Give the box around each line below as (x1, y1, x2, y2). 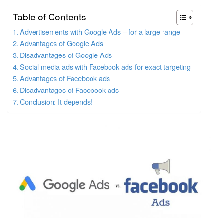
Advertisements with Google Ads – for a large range (19, 26, 180, 37)
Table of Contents (13, 10, 86, 23)
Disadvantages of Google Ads (19, 50, 112, 60)
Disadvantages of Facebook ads (19, 85, 119, 95)
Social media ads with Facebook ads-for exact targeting (19, 61, 191, 72)
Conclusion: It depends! (19, 96, 92, 107)
